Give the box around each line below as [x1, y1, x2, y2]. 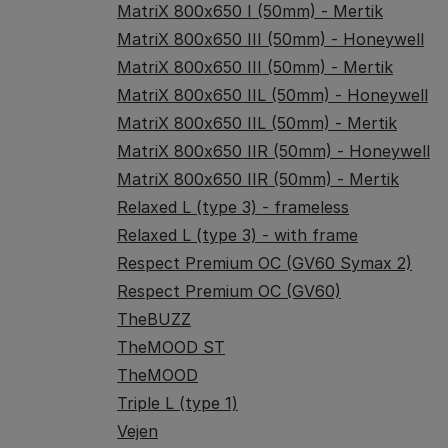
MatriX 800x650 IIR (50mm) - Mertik [117, 169, 399, 189]
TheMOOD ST [117, 337, 225, 357]
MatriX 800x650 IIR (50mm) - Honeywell [117, 141, 430, 161]
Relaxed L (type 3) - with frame [117, 225, 358, 245]
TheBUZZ [117, 309, 191, 329]
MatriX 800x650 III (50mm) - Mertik [117, 57, 393, 77]
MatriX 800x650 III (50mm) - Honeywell [117, 29, 424, 49]
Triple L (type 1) [117, 393, 238, 413]
